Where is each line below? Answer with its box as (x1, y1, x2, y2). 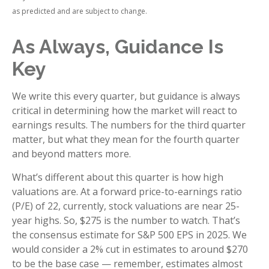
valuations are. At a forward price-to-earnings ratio (12, 184, 242, 198)
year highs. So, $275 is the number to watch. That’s (12, 213, 240, 227)
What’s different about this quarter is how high (12, 170, 223, 184)
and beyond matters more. (12, 147, 131, 160)
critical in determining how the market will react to (12, 103, 237, 117)
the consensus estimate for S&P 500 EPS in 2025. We (12, 228, 247, 241)
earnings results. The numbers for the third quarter (12, 118, 246, 131)
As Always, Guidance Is (12, 35, 223, 58)
